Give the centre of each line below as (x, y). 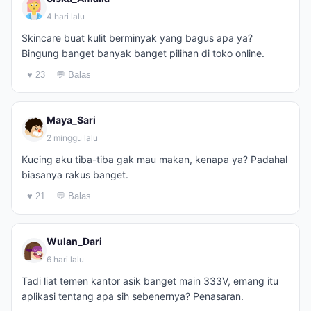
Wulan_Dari (74, 241)
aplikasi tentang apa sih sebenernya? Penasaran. (133, 296)
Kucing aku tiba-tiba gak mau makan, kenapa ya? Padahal (154, 159)
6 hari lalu (65, 259)
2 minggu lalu (72, 138)
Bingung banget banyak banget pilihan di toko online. (143, 53)
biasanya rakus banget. (75, 175)
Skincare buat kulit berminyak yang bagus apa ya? (137, 38)
